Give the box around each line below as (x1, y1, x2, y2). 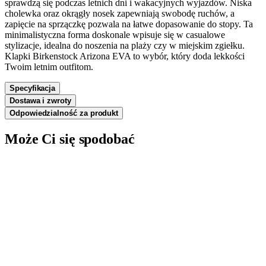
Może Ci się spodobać (5, 131, 135, 147)
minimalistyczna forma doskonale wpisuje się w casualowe (5, 29, 225, 40)
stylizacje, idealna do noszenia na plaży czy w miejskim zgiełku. (5, 40, 245, 50)
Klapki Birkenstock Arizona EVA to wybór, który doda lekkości (5, 50, 245, 61)
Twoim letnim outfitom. (5, 61, 93, 72)
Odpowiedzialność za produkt (9, 108, 119, 118)
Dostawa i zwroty (9, 96, 71, 105)
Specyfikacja (9, 83, 56, 93)
